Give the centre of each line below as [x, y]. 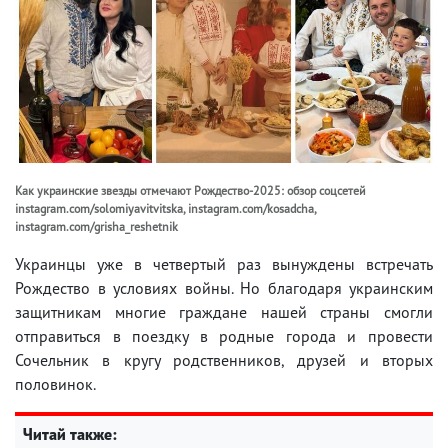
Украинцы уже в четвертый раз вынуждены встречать [224, 263]
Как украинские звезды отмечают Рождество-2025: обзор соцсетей [190, 190]
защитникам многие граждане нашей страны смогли [224, 311]
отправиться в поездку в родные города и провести [224, 335]
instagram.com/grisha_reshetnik [96, 226]
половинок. [55, 383]
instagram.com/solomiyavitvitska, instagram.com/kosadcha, [165, 208]
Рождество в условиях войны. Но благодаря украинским [224, 287]
